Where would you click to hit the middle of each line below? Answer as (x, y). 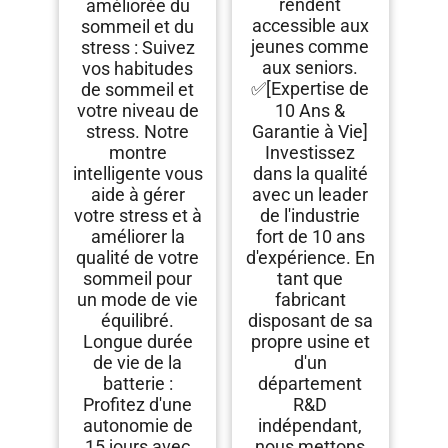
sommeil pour (138, 279)
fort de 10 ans (310, 237)
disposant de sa (310, 321)
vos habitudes (138, 69)
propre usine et (310, 342)
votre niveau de (137, 111)
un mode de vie (138, 300)
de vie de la (138, 363)
